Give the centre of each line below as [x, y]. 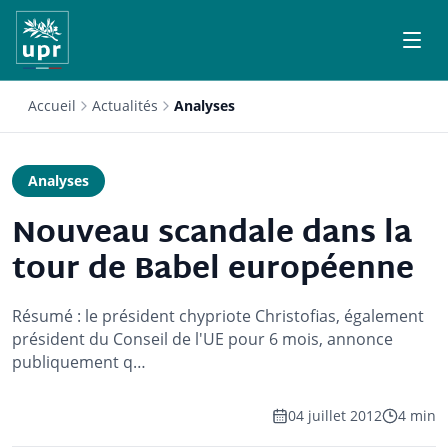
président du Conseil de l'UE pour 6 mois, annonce [202, 339]
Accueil [52, 105]
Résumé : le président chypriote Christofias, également [218, 316]
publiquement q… [79, 362]
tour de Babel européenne [213, 270]
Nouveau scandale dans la [212, 234]
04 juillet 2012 [335, 415]
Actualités [125, 105]
